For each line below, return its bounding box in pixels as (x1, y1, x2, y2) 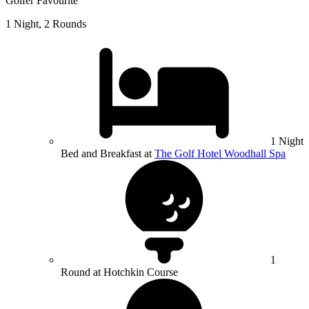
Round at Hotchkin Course (61, 266, 178, 279)
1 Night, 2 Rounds (6, 18, 86, 30)
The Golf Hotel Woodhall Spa (154, 148, 286, 160)
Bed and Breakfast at (61, 148, 154, 160)
